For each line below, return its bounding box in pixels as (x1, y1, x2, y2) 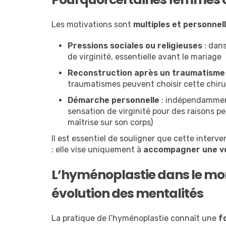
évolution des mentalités (51, 185, 203, 203)
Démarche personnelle (68, 95, 159, 105)
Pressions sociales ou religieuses (68, 41, 202, 51)
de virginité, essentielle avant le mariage (68, 52, 221, 62)
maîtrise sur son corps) (68, 118, 153, 128)
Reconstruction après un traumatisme (68, 68, 225, 78)
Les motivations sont (51, 20, 133, 30)
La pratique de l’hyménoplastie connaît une (51, 213, 218, 223)
